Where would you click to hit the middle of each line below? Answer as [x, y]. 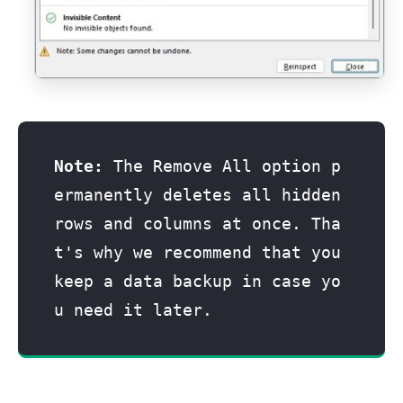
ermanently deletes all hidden [197, 194]
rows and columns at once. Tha [197, 223]
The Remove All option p [222, 166]
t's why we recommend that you [197, 252]
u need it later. [138, 309]
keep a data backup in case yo [197, 281]
